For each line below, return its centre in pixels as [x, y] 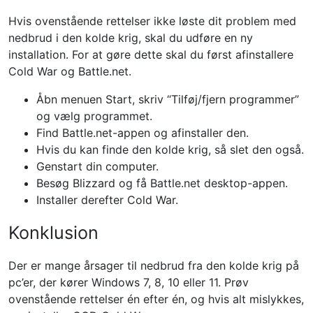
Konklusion [53, 233]
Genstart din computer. [97, 166]
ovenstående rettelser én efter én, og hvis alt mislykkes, [156, 299]
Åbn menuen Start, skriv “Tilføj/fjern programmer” [168, 99]
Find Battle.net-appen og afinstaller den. [143, 133]
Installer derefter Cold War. [107, 200]
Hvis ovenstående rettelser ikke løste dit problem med [152, 21]
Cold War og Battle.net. [70, 71]
